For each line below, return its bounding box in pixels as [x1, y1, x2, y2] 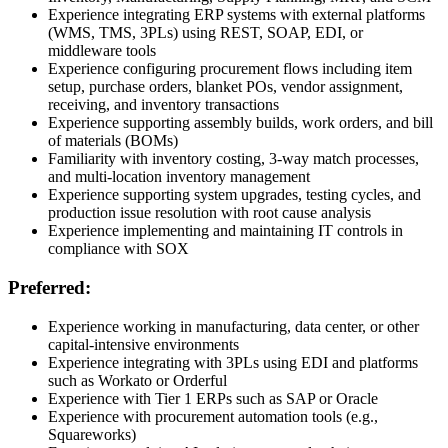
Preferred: [8, 277, 91, 299]
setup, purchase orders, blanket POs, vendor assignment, [48, 78, 403, 96]
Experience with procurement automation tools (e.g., [48, 407, 378, 425]
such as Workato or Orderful [48, 371, 227, 389]
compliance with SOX [48, 240, 189, 258]
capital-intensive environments [48, 335, 239, 353]
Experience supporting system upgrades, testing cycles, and [48, 186, 421, 204]
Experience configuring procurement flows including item [48, 60, 412, 78]
